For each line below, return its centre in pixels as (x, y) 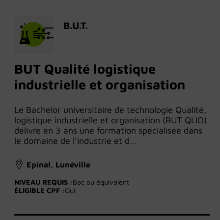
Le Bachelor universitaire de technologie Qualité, (110, 110)
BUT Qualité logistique (85, 69)
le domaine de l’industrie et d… (75, 141)
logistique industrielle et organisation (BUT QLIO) (110, 120)
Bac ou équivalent (101, 182)
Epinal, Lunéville (58, 165)
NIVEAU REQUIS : (43, 182)
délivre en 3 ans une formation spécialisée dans (108, 131)
